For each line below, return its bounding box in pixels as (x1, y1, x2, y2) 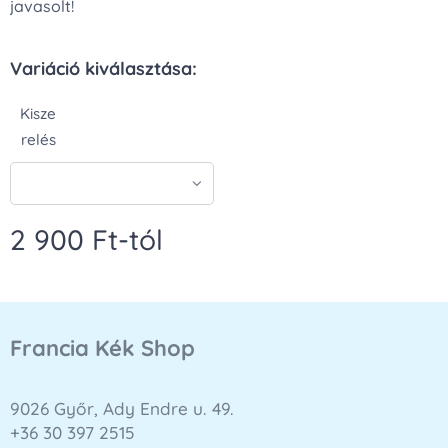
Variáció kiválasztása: (10, 56, 197, 80)
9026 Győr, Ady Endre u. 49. (10, 398, 234, 419)
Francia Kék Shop (10, 334, 195, 362)
